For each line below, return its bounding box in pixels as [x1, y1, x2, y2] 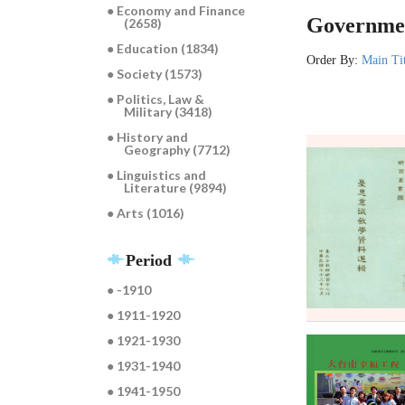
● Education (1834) [107, 41, 220, 57]
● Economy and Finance [107, 3, 246, 19]
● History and [107, 129, 189, 146]
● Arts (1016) [107, 205, 185, 221]
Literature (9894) [124, 180, 228, 196]
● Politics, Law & [107, 91, 205, 108]
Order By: [306, 53, 363, 68]
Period [125, 251, 176, 270]
